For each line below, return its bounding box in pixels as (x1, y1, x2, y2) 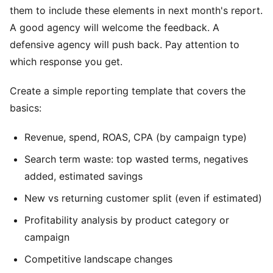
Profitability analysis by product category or (24, 213, 229, 226)
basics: (10, 101, 41, 114)
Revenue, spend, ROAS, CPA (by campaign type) (24, 130, 247, 143)
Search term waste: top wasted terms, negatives (24, 152, 248, 165)
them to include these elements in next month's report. (10, 4, 263, 16)
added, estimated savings (24, 169, 143, 182)
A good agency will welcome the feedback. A (10, 21, 219, 34)
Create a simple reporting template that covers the (10, 84, 246, 97)
